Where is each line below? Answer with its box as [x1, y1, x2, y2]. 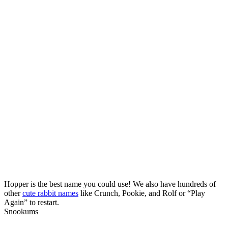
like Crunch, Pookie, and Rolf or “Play [78, 188, 205, 197]
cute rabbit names [22, 188, 78, 197]
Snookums [4, 207, 38, 216]
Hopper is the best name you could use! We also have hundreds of [4, 179, 216, 188]
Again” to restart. [4, 197, 59, 207]
